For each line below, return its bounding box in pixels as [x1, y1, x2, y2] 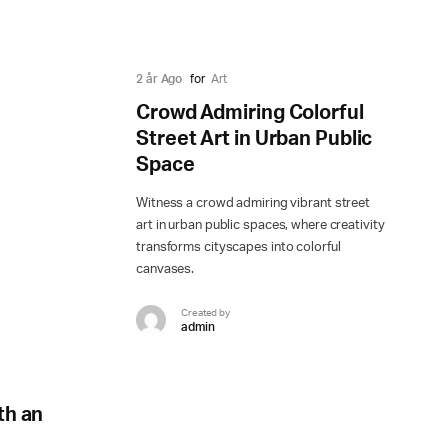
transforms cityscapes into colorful [136, 241, 341, 255]
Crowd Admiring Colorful [136, 103, 364, 124]
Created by [181, 307, 230, 318]
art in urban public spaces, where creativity [136, 219, 385, 233]
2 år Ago [136, 73, 183, 86]
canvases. [136, 263, 195, 277]
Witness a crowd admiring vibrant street [136, 197, 371, 211]
